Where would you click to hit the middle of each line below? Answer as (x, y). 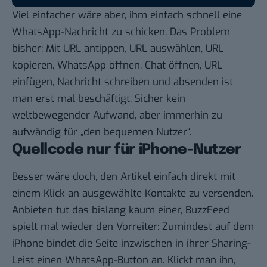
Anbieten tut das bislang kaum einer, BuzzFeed (121, 210)
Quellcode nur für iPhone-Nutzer (127, 150)
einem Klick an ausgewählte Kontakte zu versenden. (133, 194)
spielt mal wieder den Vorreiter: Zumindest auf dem (133, 227)
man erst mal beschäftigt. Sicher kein (99, 99)
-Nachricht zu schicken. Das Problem (145, 32)
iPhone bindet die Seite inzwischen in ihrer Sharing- (131, 244)
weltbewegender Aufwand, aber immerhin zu (117, 115)
